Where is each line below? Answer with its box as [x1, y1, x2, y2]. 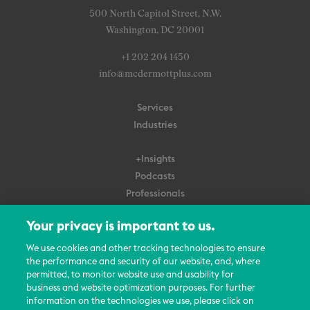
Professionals [125, 188, 185, 199]
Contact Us [130, 274, 180, 284]
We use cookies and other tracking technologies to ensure [26, 244, 266, 253]
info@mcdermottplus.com [98, 69, 212, 79]
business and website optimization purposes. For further [26, 284, 256, 293]
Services [137, 102, 173, 113]
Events [140, 291, 170, 302]
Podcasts [135, 171, 175, 181]
